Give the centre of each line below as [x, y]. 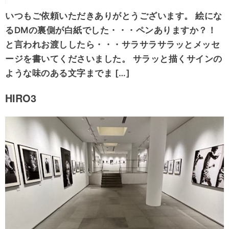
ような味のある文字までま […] [67, 73]
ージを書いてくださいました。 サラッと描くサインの [114, 59]
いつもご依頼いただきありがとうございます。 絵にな [114, 16]
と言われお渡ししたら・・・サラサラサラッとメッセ [112, 45]
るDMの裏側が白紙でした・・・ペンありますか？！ [111, 30]
